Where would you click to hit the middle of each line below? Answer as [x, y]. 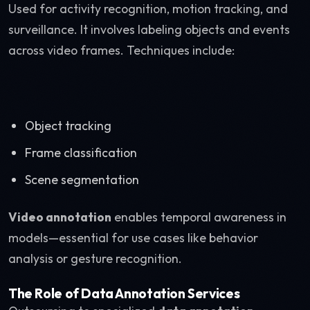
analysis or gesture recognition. [95, 258]
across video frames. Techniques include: [121, 50]
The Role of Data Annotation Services [124, 293]
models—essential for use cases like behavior [133, 238]
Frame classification [81, 153]
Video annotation [60, 217]
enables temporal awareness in [199, 217]
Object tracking [68, 126]
